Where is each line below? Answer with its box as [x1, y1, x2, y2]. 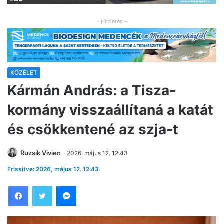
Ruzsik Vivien [20, 149, 61, 157]
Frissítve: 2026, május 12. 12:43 [7, 165, 99, 173]
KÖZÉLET [10, 69, 37, 77]
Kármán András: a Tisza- [7, 82, 176, 99]
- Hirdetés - [97, 18, 127, 25]
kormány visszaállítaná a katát [7, 101, 213, 119]
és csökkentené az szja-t [7, 121, 178, 138]
